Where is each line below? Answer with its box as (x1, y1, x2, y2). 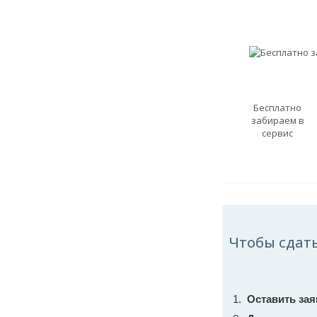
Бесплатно (253, 101, 302, 114)
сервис (262, 127, 294, 139)
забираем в (250, 114, 304, 127)
